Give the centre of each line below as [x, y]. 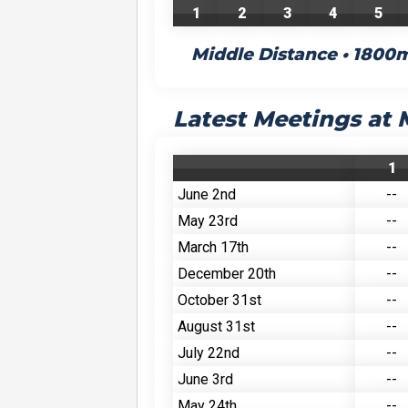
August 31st [216, 326]
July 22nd [209, 352]
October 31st [219, 300]
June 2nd [207, 194]
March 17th [213, 247]
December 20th [227, 273]
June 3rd [205, 379]
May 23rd [208, 220]
